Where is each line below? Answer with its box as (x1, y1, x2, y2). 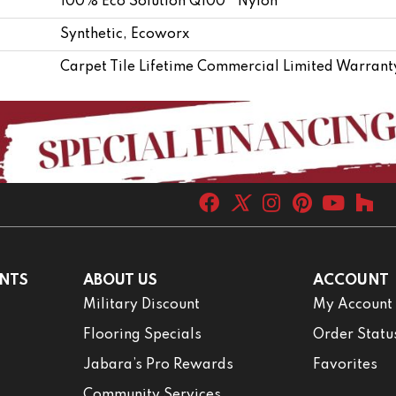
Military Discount (82, 297, 200, 312)
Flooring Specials (82, 327, 202, 342)
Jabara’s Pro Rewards (82, 357, 233, 372)
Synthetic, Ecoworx (60, 27, 189, 42)
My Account (313, 297, 393, 312)
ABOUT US (82, 272, 157, 288)
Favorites (313, 357, 378, 372)
